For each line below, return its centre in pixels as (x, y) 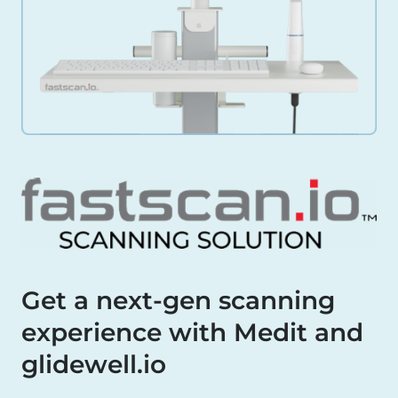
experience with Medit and (192, 333)
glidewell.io (94, 365)
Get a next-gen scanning (178, 301)
